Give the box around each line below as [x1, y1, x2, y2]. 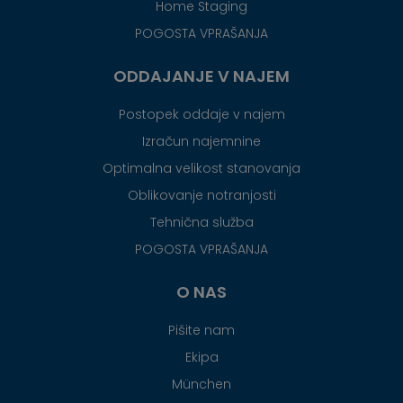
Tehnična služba [149, 212, 254, 231]
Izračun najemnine [142, 131, 261, 150]
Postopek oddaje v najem [118, 104, 285, 123]
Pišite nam [168, 320, 235, 339]
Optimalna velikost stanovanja [103, 158, 300, 177]
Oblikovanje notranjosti [127, 185, 276, 204]
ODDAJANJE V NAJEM [113, 64, 290, 87]
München [172, 374, 231, 393]
